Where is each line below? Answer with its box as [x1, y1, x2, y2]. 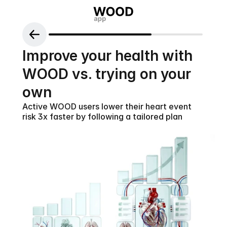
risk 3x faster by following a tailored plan [22, 111, 182, 122]
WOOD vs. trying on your [22, 65, 191, 83]
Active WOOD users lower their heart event [22, 101, 192, 111]
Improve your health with [22, 47, 193, 64]
